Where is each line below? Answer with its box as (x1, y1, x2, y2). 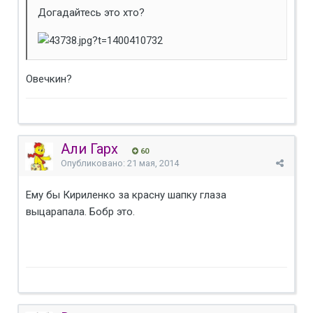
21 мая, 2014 (127, 157, 179, 168)
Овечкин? (26, 72, 72, 85)
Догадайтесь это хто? (38, 6, 145, 19)
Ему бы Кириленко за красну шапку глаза (26, 188, 226, 201)
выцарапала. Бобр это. (26, 205, 135, 218)
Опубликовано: (61, 157, 127, 168)
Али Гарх (61, 140, 118, 157)
